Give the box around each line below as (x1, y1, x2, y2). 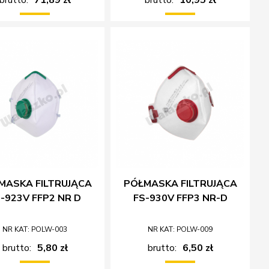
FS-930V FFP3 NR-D (133, 191, 228, 205)
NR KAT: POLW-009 (148, 224, 213, 234)
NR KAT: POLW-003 (2, 224, 68, 234)
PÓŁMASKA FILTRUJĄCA (123, 177, 237, 190)
